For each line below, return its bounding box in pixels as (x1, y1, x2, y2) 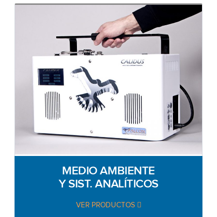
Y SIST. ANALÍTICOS (59, 177, 158, 190)
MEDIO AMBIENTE (62, 164, 155, 177)
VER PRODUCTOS (76, 201, 137, 209)
